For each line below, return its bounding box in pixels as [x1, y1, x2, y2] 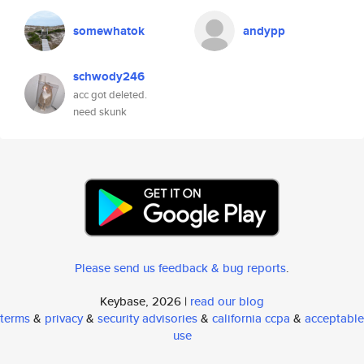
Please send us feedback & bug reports [75, 259, 286, 276]
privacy [45, 310, 83, 327]
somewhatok [73, 22, 145, 40]
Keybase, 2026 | [100, 292, 190, 310]
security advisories [97, 310, 197, 327]
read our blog [190, 292, 264, 310]
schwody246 [73, 67, 145, 85]
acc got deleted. [73, 87, 147, 102]
